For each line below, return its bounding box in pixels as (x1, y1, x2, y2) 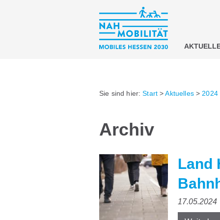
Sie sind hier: (99, 89, 143, 97)
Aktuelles (165, 89, 194, 97)
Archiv (99, 119, 154, 140)
